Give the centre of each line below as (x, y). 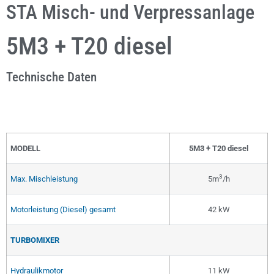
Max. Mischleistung (44, 179)
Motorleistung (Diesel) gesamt (63, 209)
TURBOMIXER (35, 240)
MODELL (25, 148)
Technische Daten (51, 77)
